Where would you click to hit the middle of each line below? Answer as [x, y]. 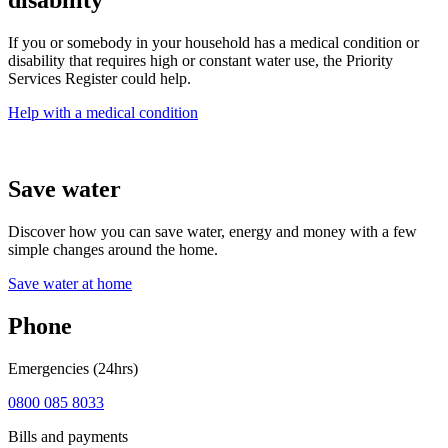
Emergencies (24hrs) [73, 368]
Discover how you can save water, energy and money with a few [212, 232]
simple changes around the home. [113, 250]
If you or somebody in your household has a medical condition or [213, 43]
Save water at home [70, 284]
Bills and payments [68, 436]
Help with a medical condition [103, 113]
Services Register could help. [99, 79]
